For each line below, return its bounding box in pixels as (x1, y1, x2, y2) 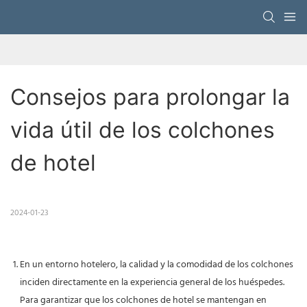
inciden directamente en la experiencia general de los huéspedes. (20, 275, 284, 291)
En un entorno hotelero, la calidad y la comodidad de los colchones (20, 257, 293, 273)
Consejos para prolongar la (10, 84, 290, 111)
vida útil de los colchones (10, 116, 275, 144)
